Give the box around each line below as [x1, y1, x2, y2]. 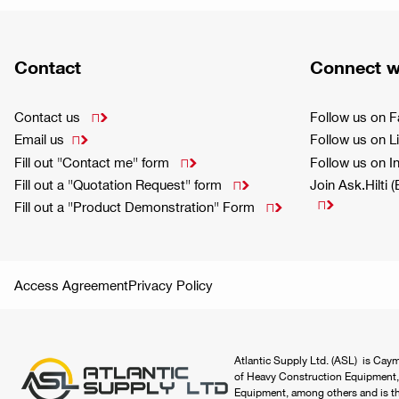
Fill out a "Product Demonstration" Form [14, 199, 258, 216]
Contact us [14, 109, 84, 126]
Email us [14, 131, 64, 148]
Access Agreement [14, 276, 128, 293]
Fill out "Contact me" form [14, 153, 173, 170]
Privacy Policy [128, 276, 213, 293]
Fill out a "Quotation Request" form [14, 175, 225, 192]
